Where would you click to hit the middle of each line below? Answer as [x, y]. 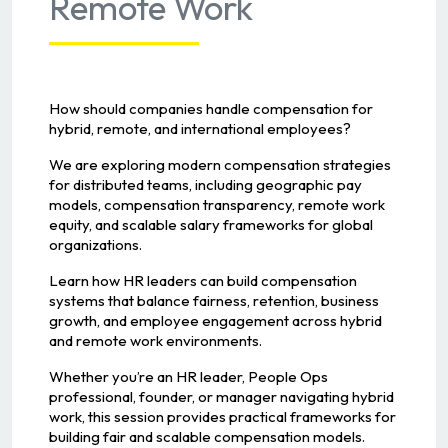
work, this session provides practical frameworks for [222, 416]
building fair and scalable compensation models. [206, 436]
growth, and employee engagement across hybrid [215, 320]
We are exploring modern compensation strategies [219, 164]
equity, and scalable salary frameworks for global [210, 224]
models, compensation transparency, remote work [216, 204]
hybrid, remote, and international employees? [199, 128]
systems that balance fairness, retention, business [213, 300]
